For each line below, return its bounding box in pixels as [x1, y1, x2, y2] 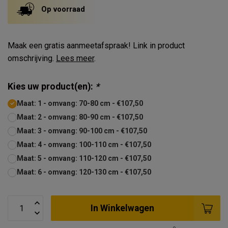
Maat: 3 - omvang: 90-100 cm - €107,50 [17, 127, 147, 135]
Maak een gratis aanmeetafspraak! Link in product [8, 41, 185, 50]
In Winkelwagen [91, 203, 154, 213]
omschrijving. [8, 53, 56, 63]
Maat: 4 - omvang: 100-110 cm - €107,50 [17, 140, 151, 149]
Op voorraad [41, 5, 85, 14]
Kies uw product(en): [8, 81, 95, 92]
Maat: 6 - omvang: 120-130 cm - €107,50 [17, 168, 151, 176]
